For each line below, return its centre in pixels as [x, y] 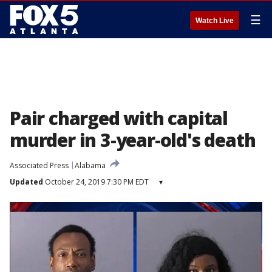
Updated [26, 182]
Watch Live [215, 21]
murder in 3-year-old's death [133, 140]
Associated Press [39, 165]
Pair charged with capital [119, 118]
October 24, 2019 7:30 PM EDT [96, 182]
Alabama [90, 165]
